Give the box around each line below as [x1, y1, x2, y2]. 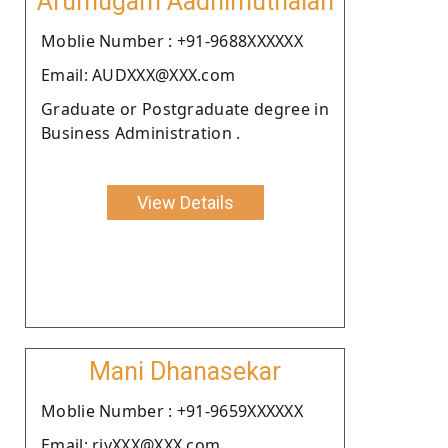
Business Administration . [41, 121, 241, 144]
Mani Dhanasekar [89, 356, 281, 386]
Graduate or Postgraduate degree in [41, 97, 329, 120]
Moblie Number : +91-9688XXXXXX [41, 29, 303, 52]
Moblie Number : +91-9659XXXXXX [41, 399, 303, 422]
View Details [136, 191, 234, 213]
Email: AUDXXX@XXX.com [41, 63, 236, 86]
